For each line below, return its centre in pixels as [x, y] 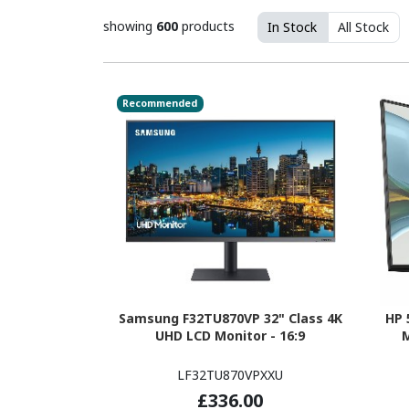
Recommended [160, 104]
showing [129, 26]
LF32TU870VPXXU [231, 374]
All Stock [363, 27]
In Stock [292, 27]
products [206, 26]
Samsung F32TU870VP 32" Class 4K [230, 318]
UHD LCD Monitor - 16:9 [231, 335]
